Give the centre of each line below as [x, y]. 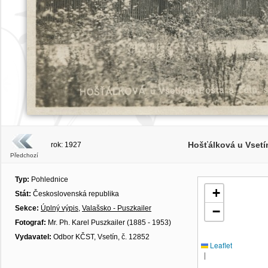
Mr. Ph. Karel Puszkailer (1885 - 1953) [109, 223]
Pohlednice [49, 179]
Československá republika [76, 194]
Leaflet [220, 245]
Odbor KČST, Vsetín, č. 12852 [100, 237]
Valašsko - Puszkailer [117, 208]
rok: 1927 [66, 145]
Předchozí [24, 155]
